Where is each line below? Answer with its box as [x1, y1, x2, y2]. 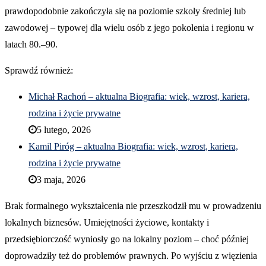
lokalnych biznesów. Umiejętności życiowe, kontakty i [5, 217, 209, 228]
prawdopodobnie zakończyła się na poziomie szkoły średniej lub [5, 6, 246, 17]
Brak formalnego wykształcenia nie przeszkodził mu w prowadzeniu [5, 201, 261, 211]
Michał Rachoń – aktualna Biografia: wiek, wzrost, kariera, [28, 91, 250, 102]
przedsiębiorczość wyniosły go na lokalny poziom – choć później [5, 234, 249, 245]
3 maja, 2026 [37, 175, 85, 185]
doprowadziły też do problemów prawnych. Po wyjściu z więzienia [5, 251, 257, 261]
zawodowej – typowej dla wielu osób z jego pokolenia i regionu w [5, 23, 254, 33]
